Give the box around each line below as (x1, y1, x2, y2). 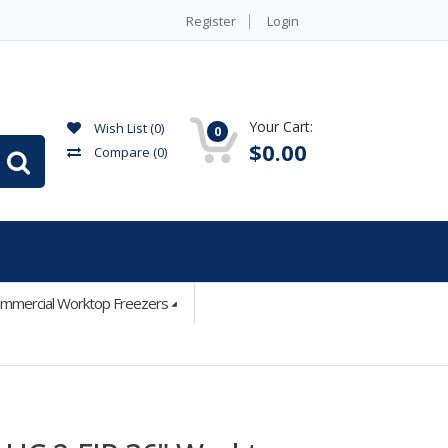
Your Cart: (248, 117, 313, 136)
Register (185, 12, 236, 30)
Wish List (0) (90, 119, 164, 137)
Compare (90, 143, 153, 161)
